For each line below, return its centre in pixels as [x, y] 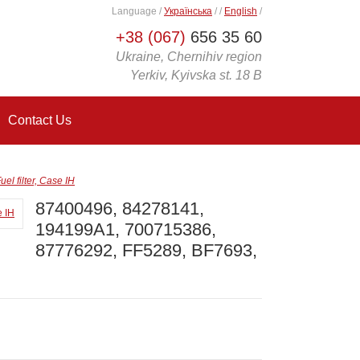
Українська [188, 11]
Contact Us [40, 120]
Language [135, 11]
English [241, 11]
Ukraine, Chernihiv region [189, 57]
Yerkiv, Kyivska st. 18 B [196, 75]
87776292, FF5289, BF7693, [146, 250]
